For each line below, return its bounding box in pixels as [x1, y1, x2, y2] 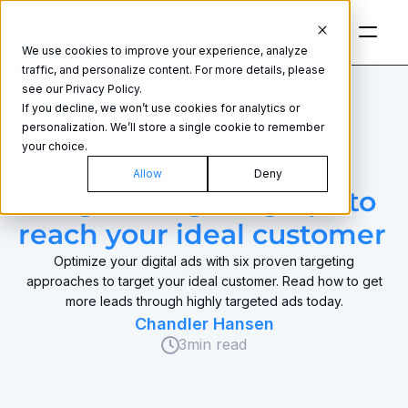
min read [186, 335, 247, 353]
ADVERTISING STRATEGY [96, 166, 312, 184]
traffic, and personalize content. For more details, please [22, 63, 325, 76]
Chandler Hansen [134, 314, 274, 333]
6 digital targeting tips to [25, 185, 376, 219]
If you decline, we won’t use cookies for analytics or [22, 101, 300, 115]
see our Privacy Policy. [22, 82, 142, 96]
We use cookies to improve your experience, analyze [22, 44, 308, 57]
